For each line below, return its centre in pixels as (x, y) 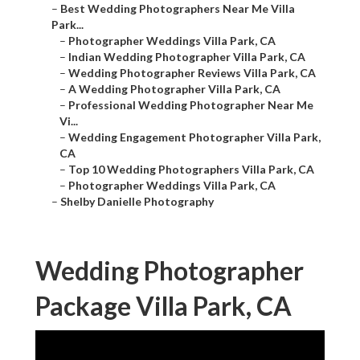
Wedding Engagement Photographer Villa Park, (194, 137)
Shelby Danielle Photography (137, 202)
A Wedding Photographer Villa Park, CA (174, 89)
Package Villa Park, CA (164, 306)
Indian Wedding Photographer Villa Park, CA (187, 57)
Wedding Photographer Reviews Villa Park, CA (192, 73)
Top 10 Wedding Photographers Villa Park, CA (191, 170)
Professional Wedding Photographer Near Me (191, 105)
